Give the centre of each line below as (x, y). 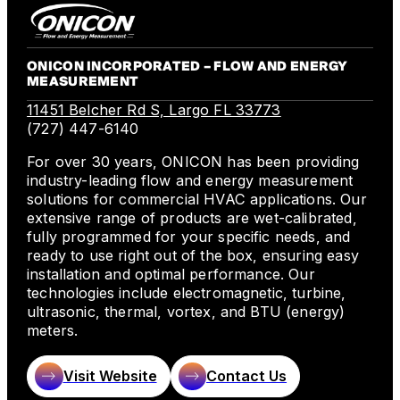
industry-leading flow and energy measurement (190, 181)
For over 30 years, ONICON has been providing (193, 162)
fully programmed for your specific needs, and (189, 237)
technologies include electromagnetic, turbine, (187, 293)
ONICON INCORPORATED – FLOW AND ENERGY (187, 67)
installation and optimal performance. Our (171, 275)
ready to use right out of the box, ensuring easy (193, 256)
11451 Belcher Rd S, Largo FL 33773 (154, 110)
